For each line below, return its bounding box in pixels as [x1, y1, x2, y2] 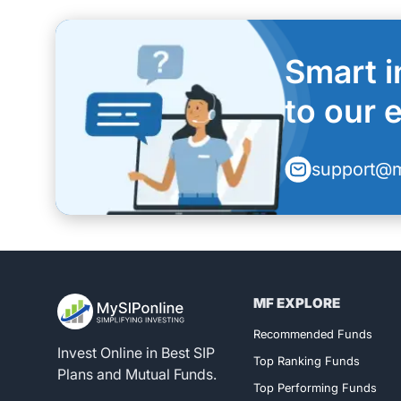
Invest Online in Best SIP [57, 344, 215, 363]
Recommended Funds [253, 327, 373, 342]
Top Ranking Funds [253, 354, 361, 369]
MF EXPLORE [253, 294, 341, 312]
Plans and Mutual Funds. [57, 365, 217, 384]
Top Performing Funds [253, 380, 378, 396]
